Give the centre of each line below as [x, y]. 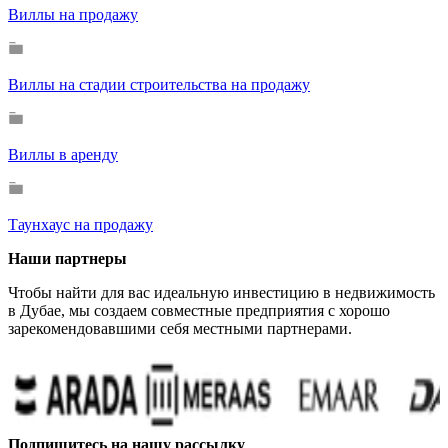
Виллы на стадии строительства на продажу [159, 85]
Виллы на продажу [73, 15]
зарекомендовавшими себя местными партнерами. [180, 329]
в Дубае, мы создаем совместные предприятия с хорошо [199, 311]
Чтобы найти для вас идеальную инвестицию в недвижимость [221, 293]
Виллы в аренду [63, 155]
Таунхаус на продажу [80, 225]
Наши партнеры [67, 259]
